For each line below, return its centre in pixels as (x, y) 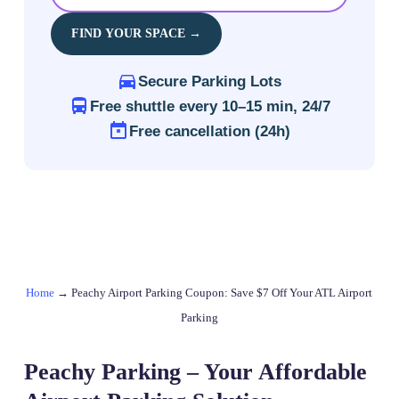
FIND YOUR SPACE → (136, 34)
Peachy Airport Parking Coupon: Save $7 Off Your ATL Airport (222, 293)
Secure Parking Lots (210, 81)
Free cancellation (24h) (210, 131)
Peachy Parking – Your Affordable (195, 372)
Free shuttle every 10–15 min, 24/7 (210, 106)
